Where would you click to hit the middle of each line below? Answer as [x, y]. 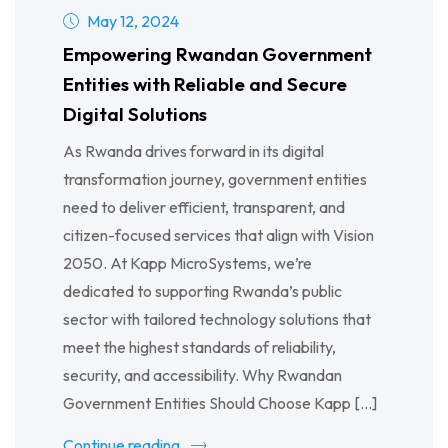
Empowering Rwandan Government [217, 53]
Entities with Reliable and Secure [205, 83]
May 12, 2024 [133, 20]
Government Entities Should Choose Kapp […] [220, 402]
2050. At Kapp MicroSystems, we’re [187, 262]
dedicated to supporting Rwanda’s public [202, 290]
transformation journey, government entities [215, 178]
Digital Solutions [135, 113]
